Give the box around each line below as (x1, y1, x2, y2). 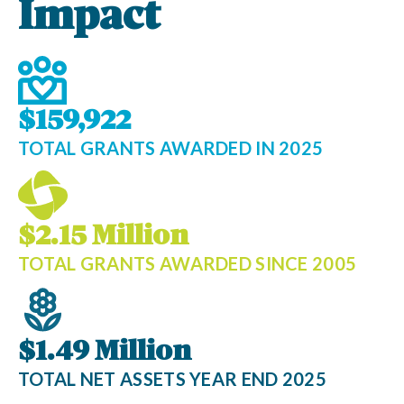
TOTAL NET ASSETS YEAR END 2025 (18, 367, 326, 390)
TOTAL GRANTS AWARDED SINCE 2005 (18, 252, 357, 274)
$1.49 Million (18, 338, 191, 367)
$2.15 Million (18, 223, 188, 252)
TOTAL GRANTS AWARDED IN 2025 (18, 136, 324, 159)
